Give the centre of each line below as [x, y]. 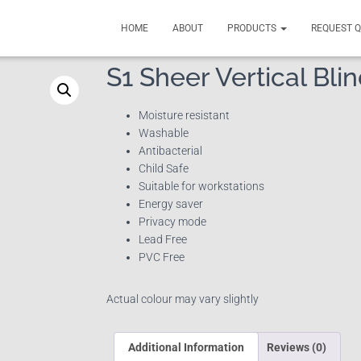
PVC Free [162, 257]
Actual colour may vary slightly [183, 299]
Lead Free [163, 239]
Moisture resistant [184, 115]
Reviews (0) [297, 348]
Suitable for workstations [201, 186]
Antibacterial [170, 151]
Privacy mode [172, 222]
